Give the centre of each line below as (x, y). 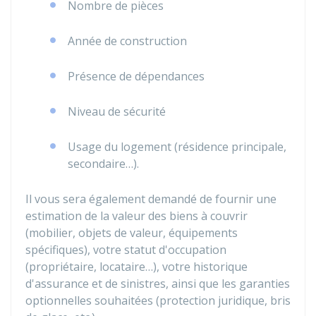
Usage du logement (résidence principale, (177, 147)
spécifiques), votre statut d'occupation (126, 250)
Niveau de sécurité (117, 111)
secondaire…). (103, 164)
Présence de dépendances (136, 76)
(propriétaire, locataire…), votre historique (136, 267)
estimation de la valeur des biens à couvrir (136, 216)
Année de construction (127, 41)
